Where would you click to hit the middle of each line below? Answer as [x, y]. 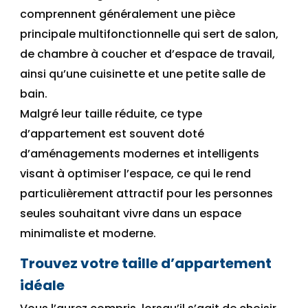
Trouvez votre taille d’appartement [146, 264]
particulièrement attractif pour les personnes [146, 194]
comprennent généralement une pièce [128, 14]
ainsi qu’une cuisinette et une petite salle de [143, 74]
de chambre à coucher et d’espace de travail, [147, 54]
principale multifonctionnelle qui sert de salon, [149, 34]
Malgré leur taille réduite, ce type [111, 114]
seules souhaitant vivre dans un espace [131, 214]
